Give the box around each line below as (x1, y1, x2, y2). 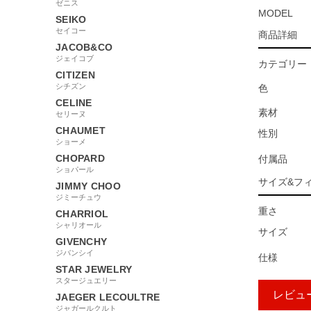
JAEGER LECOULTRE (56, 291, 160, 303)
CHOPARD (56, 152, 105, 164)
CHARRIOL (56, 208, 109, 219)
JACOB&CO (56, 41, 113, 53)
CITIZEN (56, 69, 95, 81)
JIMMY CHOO (56, 180, 121, 192)
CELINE (56, 96, 92, 108)
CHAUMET (56, 124, 106, 136)
